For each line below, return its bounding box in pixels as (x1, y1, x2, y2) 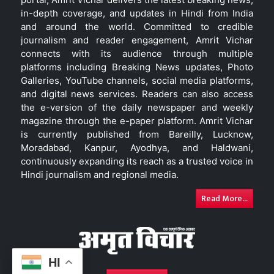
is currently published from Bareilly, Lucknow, (21, 128, 253, 140)
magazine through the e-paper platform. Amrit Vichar (21, 115, 253, 127)
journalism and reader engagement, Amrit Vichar (21, 34, 253, 46)
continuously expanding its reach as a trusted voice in (21, 155, 253, 167)
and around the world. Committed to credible (21, 21, 253, 32)
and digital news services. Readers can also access (21, 88, 253, 100)
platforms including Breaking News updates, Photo (21, 61, 253, 73)
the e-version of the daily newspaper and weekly (21, 102, 253, 113)
